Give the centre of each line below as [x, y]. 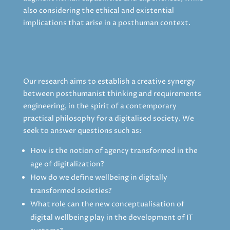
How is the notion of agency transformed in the [114, 150]
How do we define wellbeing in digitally [99, 177]
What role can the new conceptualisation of [107, 204]
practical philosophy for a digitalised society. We [108, 118]
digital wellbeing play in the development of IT [111, 217]
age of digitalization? [67, 164]
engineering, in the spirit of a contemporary [100, 106]
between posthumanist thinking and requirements [112, 93]
